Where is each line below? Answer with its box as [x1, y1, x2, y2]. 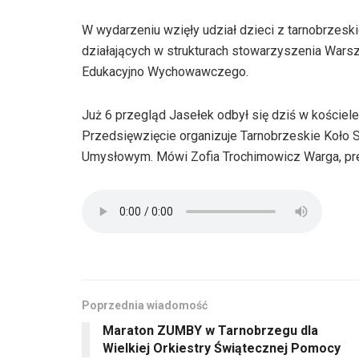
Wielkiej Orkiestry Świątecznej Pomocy [103, 341, 341, 357]
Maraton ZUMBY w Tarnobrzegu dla [103, 323, 318, 339]
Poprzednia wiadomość [82, 299, 208, 313]
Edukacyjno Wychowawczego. [82, 64, 248, 80]
